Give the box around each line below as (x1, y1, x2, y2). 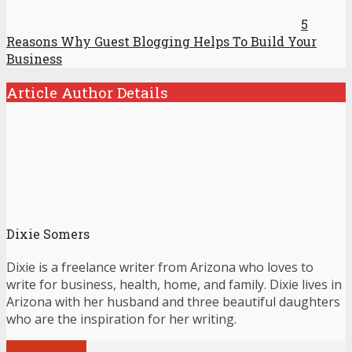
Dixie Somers (6, 225, 90, 243)
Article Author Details (6, 82, 168, 103)
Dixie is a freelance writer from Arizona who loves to (6, 258, 313, 277)
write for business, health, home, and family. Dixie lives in (6, 276, 342, 294)
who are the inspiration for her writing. (6, 310, 236, 328)
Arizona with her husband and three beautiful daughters (6, 293, 340, 311)
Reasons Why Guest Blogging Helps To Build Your (6, 33, 317, 50)
